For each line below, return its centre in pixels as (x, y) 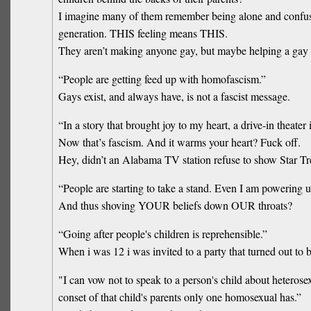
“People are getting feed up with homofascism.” (162, 78)
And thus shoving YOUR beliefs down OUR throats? (176, 205)
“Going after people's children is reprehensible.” (163, 233)
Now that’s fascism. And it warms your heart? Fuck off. (180, 142)
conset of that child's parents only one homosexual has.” (180, 296)
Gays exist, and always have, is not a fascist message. (175, 96)
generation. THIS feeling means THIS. (143, 33)
